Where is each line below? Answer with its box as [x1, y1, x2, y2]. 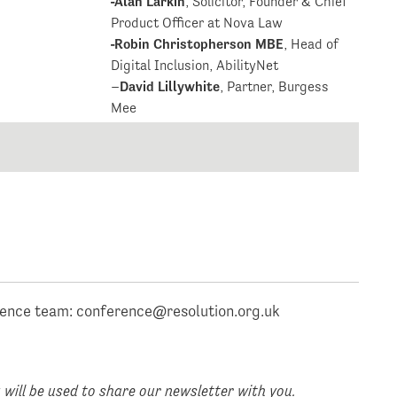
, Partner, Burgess [220, 78, 330, 96]
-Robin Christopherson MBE [111, 35, 284, 53]
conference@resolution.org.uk [76, 301, 281, 321]
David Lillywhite [120, 78, 221, 96]
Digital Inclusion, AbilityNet [111, 57, 279, 74]
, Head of [284, 35, 339, 53]
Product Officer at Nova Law [111, 14, 284, 32]
